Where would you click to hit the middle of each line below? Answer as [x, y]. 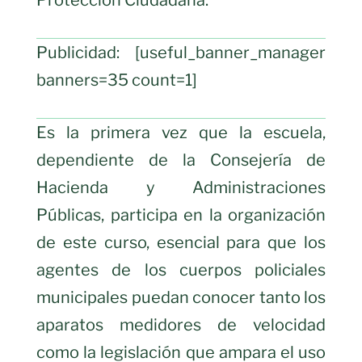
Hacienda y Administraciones [181, 187]
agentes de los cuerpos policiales [181, 269]
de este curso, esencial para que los [181, 242]
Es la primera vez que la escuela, [181, 132]
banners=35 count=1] [117, 80]
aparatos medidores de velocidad [181, 324]
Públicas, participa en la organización [181, 215]
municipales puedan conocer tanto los [181, 297]
